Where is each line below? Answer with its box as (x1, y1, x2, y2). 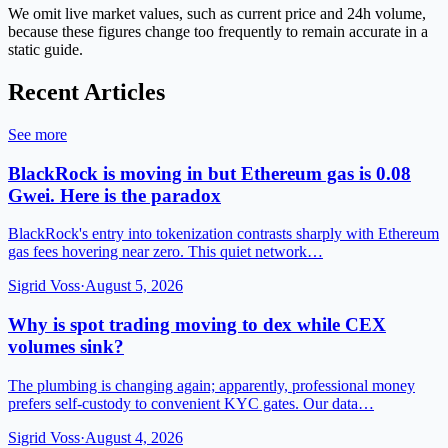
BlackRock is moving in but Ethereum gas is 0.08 (8, 162, 411, 184)
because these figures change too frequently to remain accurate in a (8, 23, 428, 41)
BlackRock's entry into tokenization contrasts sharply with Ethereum (8, 225, 439, 243)
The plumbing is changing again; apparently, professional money (8, 376, 415, 394)
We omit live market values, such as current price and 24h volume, (8, 5, 426, 23)
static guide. (8, 41, 83, 59)
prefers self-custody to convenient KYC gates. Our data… (8, 394, 374, 412)
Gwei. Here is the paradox (8, 184, 221, 206)
